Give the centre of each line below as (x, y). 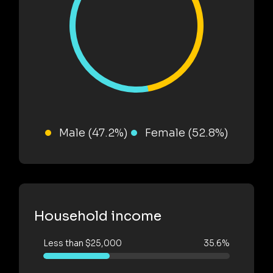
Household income (98, 216)
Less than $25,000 (83, 243)
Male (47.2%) (93, 133)
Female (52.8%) (186, 133)
